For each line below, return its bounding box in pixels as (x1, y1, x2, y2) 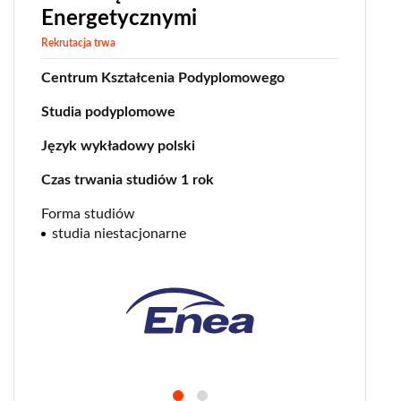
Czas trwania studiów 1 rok (41, 173, 214, 188)
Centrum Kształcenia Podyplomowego (41, 71, 285, 86)
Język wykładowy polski (41, 139, 195, 154)
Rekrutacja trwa (41, 38, 115, 49)
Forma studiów (41, 207, 135, 222)
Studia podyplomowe (41, 105, 175, 120)
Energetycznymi (41, 8, 197, 30)
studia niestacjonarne (52, 226, 186, 242)
